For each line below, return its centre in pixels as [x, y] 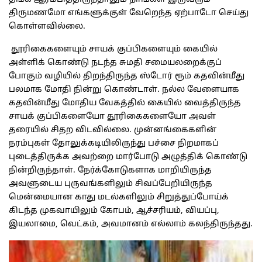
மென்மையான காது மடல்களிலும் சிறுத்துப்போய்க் [119, 197]
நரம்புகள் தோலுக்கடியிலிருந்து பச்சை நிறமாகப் [114, 143]
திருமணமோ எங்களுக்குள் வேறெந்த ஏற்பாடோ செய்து [129, 13]
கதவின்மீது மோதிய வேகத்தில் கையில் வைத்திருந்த [125, 103]
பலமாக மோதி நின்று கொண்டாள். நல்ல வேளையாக [124, 89]
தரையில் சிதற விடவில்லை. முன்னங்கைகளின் [113, 130]
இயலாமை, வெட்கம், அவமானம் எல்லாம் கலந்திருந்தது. [131, 224]
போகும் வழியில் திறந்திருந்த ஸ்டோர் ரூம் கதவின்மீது [127, 76]
